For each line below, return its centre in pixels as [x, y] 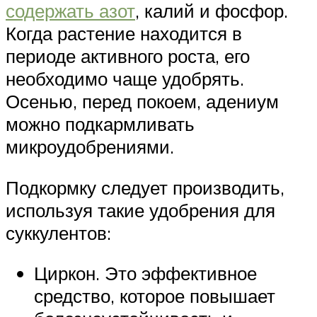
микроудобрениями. [90, 146]
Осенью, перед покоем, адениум [142, 101]
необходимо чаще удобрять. [125, 78]
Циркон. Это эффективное [145, 273]
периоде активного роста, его [128, 56]
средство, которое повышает [155, 296]
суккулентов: [58, 232]
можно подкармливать [100, 123]
